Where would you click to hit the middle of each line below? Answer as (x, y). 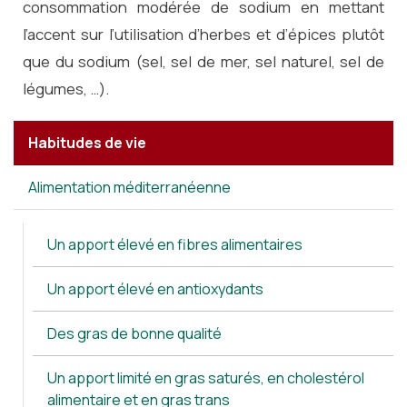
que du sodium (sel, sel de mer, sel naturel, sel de (203, 61)
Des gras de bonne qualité (134, 333)
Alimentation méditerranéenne (129, 187)
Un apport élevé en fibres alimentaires (175, 244)
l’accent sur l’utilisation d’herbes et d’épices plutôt (203, 34)
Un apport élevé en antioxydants (155, 289)
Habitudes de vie (87, 143)
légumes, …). (66, 89)
